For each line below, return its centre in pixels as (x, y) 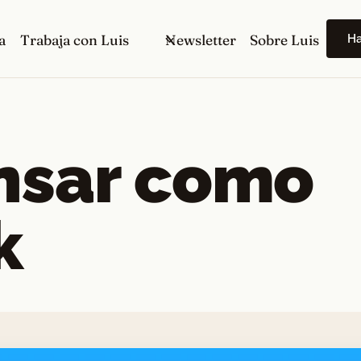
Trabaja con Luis (74, 39)
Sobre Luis (285, 39)
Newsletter (201, 39)
